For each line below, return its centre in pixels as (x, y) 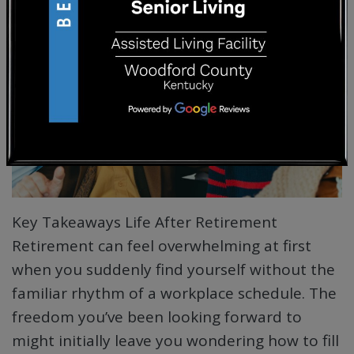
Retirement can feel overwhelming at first (162, 245)
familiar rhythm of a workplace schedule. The (174, 293)
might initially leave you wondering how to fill (175, 340)
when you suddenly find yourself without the (173, 269)
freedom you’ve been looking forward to (157, 316)
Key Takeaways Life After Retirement (145, 222)
